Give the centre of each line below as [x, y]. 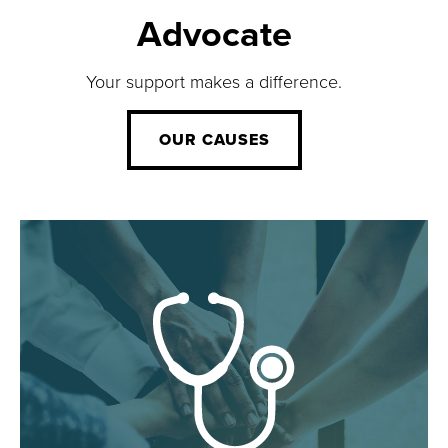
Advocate [214, 32]
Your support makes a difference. [214, 80]
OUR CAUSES [214, 139]
